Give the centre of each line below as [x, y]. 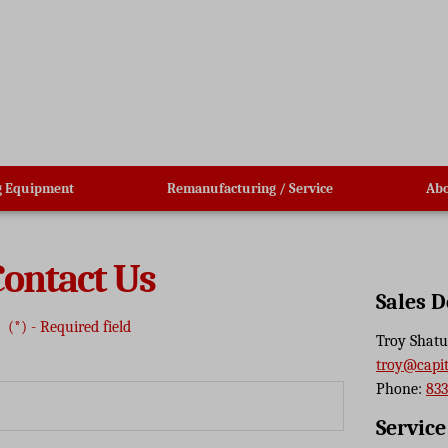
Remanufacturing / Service [250, 188]
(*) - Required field [69, 326]
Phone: [401, 388]
